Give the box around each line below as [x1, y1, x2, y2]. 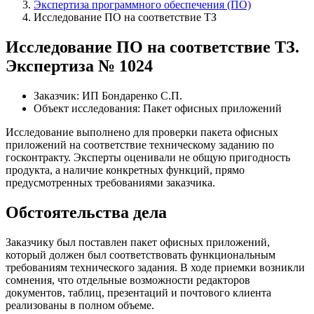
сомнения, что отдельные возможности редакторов [6, 273, 250, 286]
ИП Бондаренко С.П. [82, 89, 182, 102]
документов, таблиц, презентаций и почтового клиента [6, 286, 271, 299]
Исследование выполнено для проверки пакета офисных [6, 125, 278, 138]
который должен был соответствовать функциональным [6, 248, 275, 261]
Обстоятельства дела [6, 203, 167, 221]
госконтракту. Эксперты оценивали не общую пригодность [6, 151, 290, 163]
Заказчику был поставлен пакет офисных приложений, [6, 235, 270, 248]
